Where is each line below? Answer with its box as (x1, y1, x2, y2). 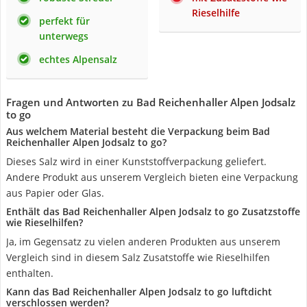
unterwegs (39, 29, 88, 42)
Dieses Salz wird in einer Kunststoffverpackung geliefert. (6, 155, 267, 168)
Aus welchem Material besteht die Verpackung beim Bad (6, 125, 270, 138)
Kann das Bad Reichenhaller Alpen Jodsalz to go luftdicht (6, 285, 272, 298)
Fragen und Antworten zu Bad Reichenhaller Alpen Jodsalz (6, 95, 295, 109)
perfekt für (39, 14, 90, 27)
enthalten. (6, 267, 53, 280)
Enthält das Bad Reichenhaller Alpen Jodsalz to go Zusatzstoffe (6, 205, 300, 218)
